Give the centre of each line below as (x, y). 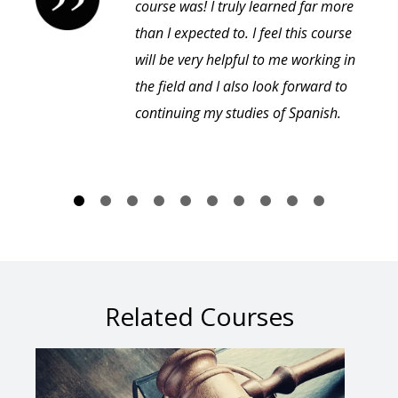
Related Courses (199, 317)
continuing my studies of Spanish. (238, 113)
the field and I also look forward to (241, 87)
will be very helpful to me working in (245, 60)
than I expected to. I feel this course (243, 33)
